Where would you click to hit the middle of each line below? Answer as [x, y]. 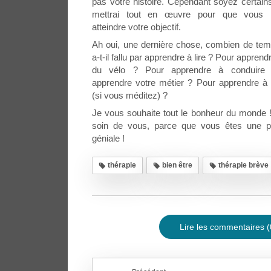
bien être [176, 165]
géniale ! [108, 138]
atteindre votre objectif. [136, 27]
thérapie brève [243, 165]
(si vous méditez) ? [130, 95]
